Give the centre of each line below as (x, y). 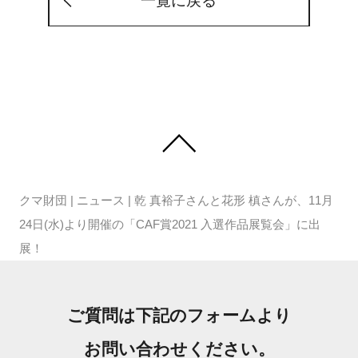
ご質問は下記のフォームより (179, 315)
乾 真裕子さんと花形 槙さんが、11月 (233, 201)
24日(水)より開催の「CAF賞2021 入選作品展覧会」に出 (169, 225)
